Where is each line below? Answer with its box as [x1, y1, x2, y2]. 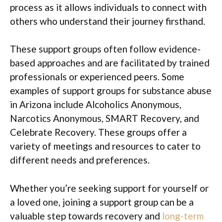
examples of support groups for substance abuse [10, 85, 212, 96]
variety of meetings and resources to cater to [10, 140, 201, 152]
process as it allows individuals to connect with [10, 1, 207, 13]
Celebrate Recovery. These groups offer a [10, 126, 187, 138]
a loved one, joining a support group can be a [10, 196, 194, 208]
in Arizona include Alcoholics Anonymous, [10, 99, 181, 110]
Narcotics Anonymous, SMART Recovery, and [10, 112, 199, 124]
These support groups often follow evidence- [10, 43, 201, 55]
